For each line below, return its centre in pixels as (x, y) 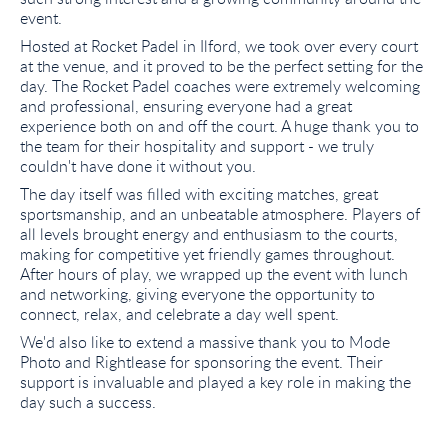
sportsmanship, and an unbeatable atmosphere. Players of (220, 214)
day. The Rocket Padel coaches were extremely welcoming (220, 86)
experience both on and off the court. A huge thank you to (219, 126)
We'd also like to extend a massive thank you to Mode (205, 342)
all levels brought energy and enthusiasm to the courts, (209, 234)
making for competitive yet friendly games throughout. (207, 254)
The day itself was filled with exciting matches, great (199, 194)
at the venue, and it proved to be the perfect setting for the (221, 66)
